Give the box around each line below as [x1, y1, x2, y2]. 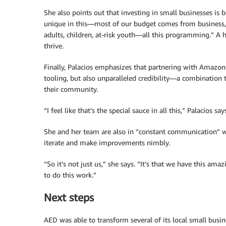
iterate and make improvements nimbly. [44, 138, 170, 147]
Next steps [44, 191, 94, 204]
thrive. [44, 41, 64, 50]
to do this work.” [44, 170, 96, 179]
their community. [44, 84, 98, 93]
